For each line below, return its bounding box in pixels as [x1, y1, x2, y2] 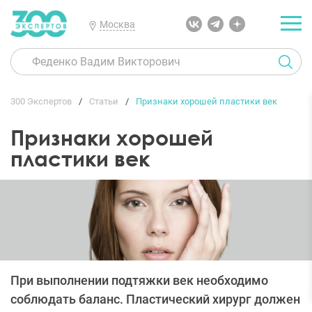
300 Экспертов [10, 96, 72, 107]
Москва [99, 18, 135, 30]
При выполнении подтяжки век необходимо [10, 273, 268, 288]
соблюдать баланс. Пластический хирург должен [10, 292, 300, 307]
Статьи [89, 96, 118, 107]
